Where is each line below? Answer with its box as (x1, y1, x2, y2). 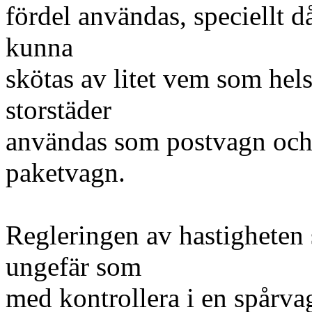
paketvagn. (6, 157, 125, 187)
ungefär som (6, 251, 141, 281)
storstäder (6, 95, 111, 125)
